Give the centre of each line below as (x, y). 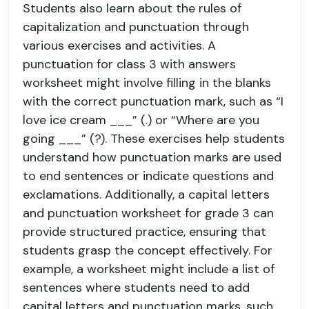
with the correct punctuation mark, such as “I (153, 101)
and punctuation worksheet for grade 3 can (148, 213)
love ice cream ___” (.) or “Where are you (141, 120)
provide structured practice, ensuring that (144, 232)
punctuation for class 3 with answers (129, 64)
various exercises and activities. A (119, 46)
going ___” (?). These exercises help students (154, 139)
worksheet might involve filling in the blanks (147, 83)
